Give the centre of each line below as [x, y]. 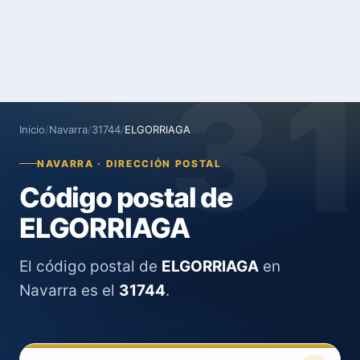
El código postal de [90, 266]
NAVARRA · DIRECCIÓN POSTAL [129, 164]
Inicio [32, 129]
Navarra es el [69, 290]
